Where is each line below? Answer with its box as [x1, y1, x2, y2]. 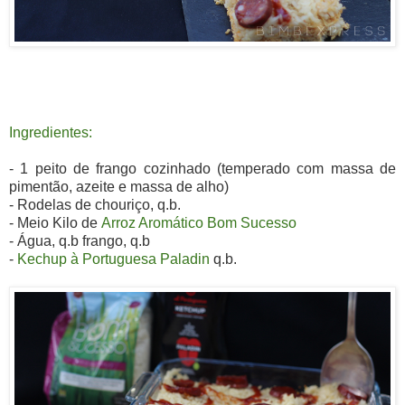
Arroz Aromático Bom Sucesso [101, 215, 297, 231]
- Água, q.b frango [9, 233, 123, 250]
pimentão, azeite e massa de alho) [9, 179, 229, 195]
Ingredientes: [9, 125, 92, 141]
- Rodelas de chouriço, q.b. [9, 197, 181, 213]
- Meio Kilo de [9, 215, 101, 231]
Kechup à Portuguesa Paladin [17, 251, 210, 268]
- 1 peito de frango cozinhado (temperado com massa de [9, 161, 396, 177]
